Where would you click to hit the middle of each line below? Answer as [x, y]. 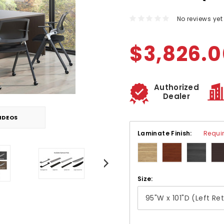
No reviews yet [200, 18]
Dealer [176, 96]
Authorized [176, 87]
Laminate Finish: [166, 133]
